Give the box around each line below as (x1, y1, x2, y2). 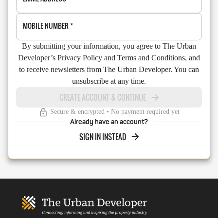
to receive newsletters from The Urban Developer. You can (19, 65, 199, 73)
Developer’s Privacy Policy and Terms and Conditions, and (18, 54, 200, 62)
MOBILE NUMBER (23, 20, 69, 31)
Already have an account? (70, 118, 148, 126)
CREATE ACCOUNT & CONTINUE (59, 92, 146, 103)
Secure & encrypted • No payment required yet (50, 108, 180, 116)
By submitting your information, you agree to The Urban (22, 42, 196, 50)
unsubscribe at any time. (72, 77, 146, 85)
